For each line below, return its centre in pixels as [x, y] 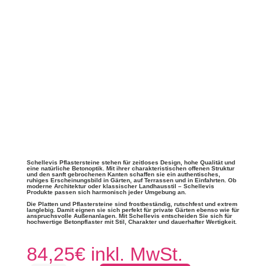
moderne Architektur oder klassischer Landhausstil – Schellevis [120, 186]
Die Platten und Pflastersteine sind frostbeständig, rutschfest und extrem [132, 204]
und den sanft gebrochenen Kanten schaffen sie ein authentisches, [123, 174]
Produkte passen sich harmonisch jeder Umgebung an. [106, 192]
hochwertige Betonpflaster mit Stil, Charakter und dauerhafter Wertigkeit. [132, 221]
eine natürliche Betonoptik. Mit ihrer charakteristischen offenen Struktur [130, 168]
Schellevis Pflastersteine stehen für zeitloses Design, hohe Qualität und [131, 162]
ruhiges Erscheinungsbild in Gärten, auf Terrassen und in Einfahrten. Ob [131, 180]
